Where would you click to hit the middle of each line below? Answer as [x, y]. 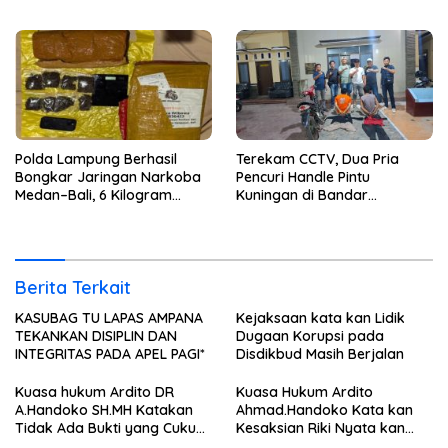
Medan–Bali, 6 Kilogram [93, 195]
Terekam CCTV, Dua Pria [317, 159]
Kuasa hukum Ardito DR [85, 392]
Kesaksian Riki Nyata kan [320, 428]
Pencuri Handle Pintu [303, 177]
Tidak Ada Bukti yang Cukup [110, 428]
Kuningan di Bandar [302, 195]
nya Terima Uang [293, 21]
